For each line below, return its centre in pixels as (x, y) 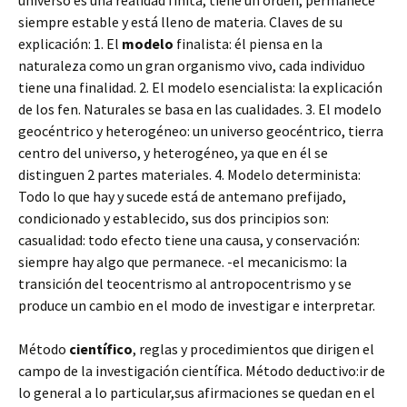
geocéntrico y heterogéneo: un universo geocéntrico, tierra (201, 131)
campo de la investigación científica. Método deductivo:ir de (202, 371)
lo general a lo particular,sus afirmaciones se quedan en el (197, 392)
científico (101, 349)
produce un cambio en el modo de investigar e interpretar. (197, 305)
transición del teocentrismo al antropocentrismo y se (185, 283)
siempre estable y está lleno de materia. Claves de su (180, 22)
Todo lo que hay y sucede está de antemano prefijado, (182, 196)
